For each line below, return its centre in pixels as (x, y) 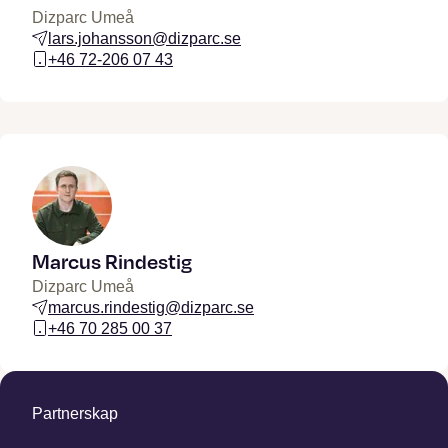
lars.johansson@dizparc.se (144, 38)
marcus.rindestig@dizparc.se (151, 307)
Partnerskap (75, 413)
